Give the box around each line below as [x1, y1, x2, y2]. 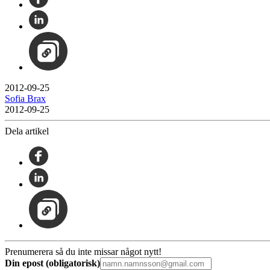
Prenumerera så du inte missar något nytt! [5, 246, 162, 257]
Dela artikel [5, 125, 49, 136]
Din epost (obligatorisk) [5, 257, 100, 268]
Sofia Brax [5, 93, 46, 104]
